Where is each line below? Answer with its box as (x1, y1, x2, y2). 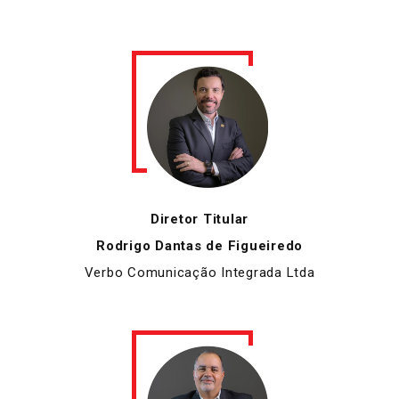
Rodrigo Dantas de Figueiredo (96, 238, 303, 255)
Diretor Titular (150, 211, 249, 228)
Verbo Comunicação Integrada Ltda (84, 265, 315, 281)
